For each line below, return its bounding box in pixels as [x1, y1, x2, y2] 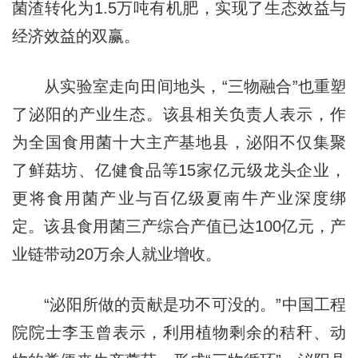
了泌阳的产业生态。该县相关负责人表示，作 [11, 105, 347, 123]
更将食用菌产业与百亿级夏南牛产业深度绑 [11, 189, 347, 207]
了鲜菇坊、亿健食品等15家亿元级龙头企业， [11, 161, 347, 179]
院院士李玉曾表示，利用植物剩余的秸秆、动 [11, 323, 347, 341]
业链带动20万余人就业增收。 [11, 245, 221, 263]
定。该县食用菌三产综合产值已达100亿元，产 [11, 217, 347, 235]
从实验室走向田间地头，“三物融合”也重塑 [11, 77, 347, 95]
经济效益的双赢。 [11, 26, 140, 45]
